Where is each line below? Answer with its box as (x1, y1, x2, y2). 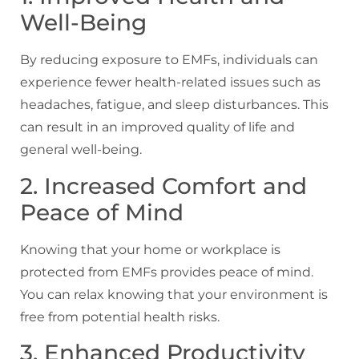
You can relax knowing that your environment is (20, 286, 328, 302)
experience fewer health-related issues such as (20, 75, 321, 91)
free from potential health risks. (20, 309, 220, 325)
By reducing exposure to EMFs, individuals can (20, 52, 318, 68)
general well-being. (20, 142, 142, 158)
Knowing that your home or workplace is (20, 241, 280, 257)
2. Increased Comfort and (20, 171, 307, 200)
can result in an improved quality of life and (20, 119, 295, 135)
